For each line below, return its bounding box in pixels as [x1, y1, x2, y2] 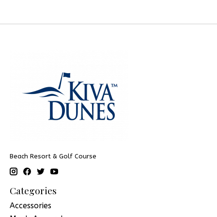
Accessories [10, 201, 51, 211]
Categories [10, 184, 57, 197]
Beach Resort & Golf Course [10, 152, 96, 160]
